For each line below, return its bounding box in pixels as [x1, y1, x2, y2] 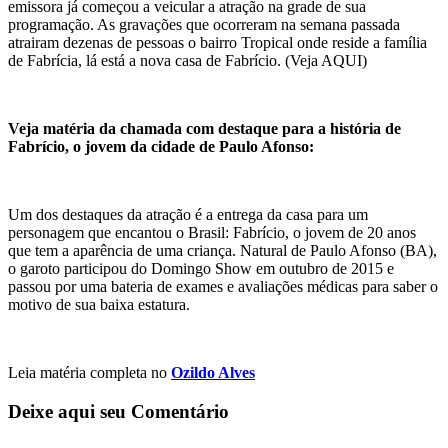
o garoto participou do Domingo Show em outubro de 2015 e [8, 260, 394, 277]
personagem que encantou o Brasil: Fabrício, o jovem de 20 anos [8, 224, 416, 241]
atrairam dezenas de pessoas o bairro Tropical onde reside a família [8, 34, 427, 51]
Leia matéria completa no [8, 364, 171, 381]
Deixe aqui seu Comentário [8, 400, 229, 422]
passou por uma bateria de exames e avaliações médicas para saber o [8, 278, 438, 295]
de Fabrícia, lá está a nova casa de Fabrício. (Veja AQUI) [8, 52, 367, 69]
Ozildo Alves [171, 364, 255, 381]
